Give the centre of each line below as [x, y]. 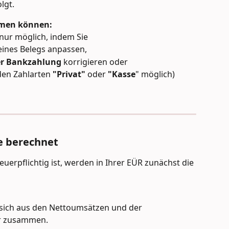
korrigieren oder [95, 62]
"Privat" [69, 74]
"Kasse [122, 74]
